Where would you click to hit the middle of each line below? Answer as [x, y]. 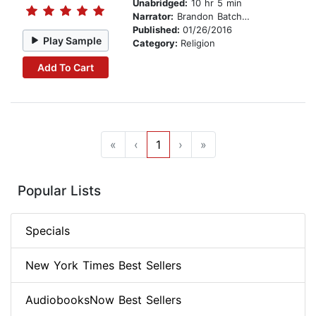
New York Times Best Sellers [103, 266]
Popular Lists [59, 191]
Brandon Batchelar [208, 17]
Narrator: [153, 17]
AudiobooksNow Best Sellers [103, 300]
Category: [157, 43]
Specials [48, 231]
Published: [158, 30]
